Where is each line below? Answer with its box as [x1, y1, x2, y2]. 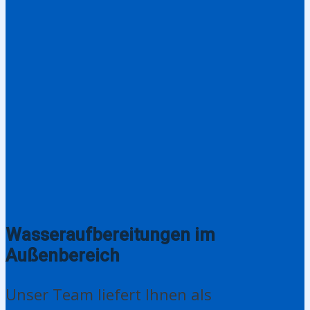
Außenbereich [6, 244, 120, 266]
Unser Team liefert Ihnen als [6, 283, 212, 304]
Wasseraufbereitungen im [6, 224, 215, 245]
